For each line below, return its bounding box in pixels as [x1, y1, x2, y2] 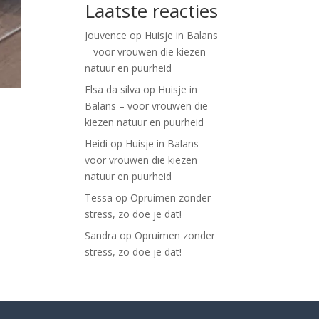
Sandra [85, 228, 117, 242]
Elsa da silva [85, 82, 141, 96]
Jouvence [85, 28, 127, 42]
